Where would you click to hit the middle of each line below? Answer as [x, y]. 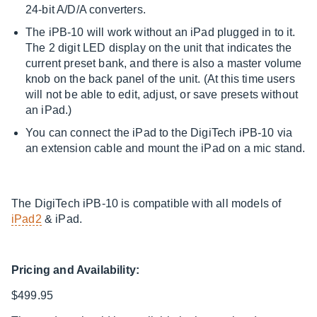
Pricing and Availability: [75, 270]
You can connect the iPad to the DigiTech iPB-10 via [159, 133]
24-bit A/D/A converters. [86, 10]
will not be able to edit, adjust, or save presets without [162, 94]
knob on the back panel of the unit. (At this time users [160, 79]
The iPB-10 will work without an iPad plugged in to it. [161, 32]
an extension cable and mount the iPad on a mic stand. [166, 148]
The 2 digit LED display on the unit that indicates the [159, 48]
